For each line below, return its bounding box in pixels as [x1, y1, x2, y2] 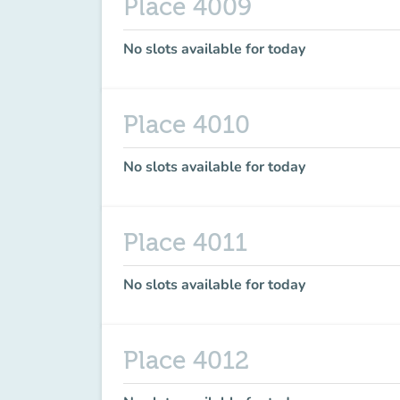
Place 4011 [123, 229, 247, 257]
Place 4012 [123, 346, 249, 375]
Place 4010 [123, 111, 250, 139]
